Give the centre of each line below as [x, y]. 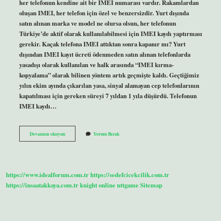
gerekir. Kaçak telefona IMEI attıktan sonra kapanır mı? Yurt [102, 44]
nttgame [128, 185]
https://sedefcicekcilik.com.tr [130, 175]
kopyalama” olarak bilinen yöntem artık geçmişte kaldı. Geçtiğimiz [109, 75]
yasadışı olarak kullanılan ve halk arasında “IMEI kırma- [96, 64]
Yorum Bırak [106, 133]
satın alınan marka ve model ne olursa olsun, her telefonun [97, 23]
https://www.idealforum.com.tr [47, 175]
